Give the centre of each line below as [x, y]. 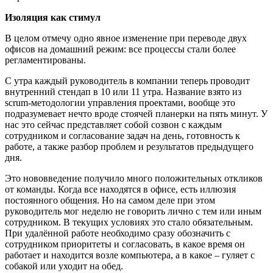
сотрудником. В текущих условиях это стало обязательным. [129, 222]
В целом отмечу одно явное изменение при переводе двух [126, 38]
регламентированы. [45, 60]
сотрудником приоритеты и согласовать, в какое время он [125, 244]
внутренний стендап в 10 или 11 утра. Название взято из [123, 92]
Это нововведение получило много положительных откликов [134, 178]
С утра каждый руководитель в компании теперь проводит [127, 81]
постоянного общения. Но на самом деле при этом [110, 200]
